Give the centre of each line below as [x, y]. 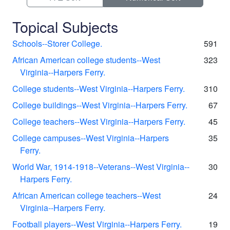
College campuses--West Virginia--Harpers [91, 138]
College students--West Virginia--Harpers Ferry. [99, 89]
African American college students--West [86, 60]
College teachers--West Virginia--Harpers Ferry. [99, 121]
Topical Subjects [65, 26]
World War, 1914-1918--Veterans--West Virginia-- [101, 167]
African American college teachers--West [87, 195]
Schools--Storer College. [57, 43]
